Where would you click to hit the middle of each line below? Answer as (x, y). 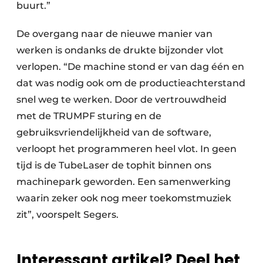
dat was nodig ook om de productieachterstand (131, 83)
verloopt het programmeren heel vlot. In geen (127, 149)
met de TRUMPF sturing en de (89, 116)
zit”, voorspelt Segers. (71, 215)
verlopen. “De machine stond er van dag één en (130, 67)
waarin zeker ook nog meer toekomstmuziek (124, 198)
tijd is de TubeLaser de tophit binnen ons (114, 166)
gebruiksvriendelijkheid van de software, (114, 133)
